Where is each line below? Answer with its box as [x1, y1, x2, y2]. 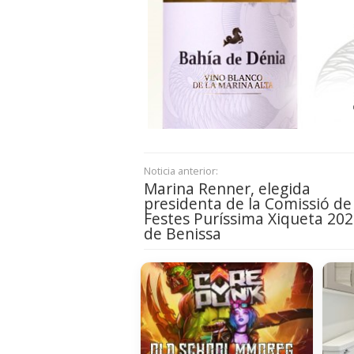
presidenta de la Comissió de [144, 193, 352, 215]
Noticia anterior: [144, 164, 218, 179]
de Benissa [144, 223, 221, 245]
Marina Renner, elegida [144, 178, 311, 200]
